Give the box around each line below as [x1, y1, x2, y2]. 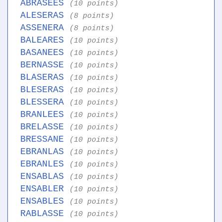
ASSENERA [20, 23, 69, 33]
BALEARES [20, 35, 69, 46]
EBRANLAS [20, 147, 69, 157]
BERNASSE [20, 60, 69, 70]
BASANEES [20, 48, 69, 58]
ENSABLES [20, 196, 69, 207]
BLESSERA [20, 97, 69, 108]
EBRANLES [20, 159, 69, 169]
